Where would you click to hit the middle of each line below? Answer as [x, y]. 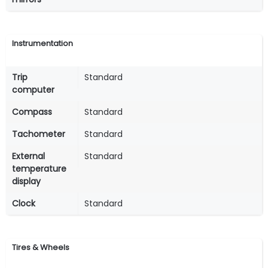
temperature [39, 168]
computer [33, 89]
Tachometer [39, 134]
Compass [32, 112]
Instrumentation [42, 44]
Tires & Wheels [41, 247]
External [28, 156]
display [26, 181]
